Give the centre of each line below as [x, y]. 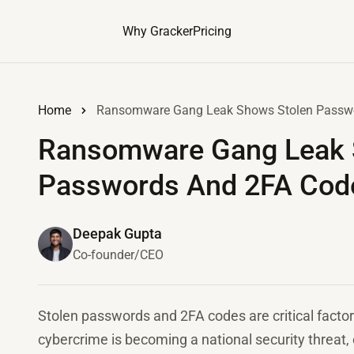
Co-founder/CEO [118, 255]
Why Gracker [158, 31]
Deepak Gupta [117, 233]
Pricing [212, 31]
